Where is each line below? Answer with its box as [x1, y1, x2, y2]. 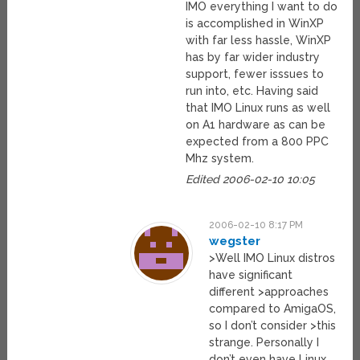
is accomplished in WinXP [186, 17, 325, 31]
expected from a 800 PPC [186, 135, 329, 149]
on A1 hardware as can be [186, 118, 326, 132]
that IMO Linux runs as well [186, 101, 331, 115]
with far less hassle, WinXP [186, 34, 332, 47]
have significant [209, 268, 293, 282]
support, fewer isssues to [186, 67, 325, 81]
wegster [209, 234, 261, 249]
